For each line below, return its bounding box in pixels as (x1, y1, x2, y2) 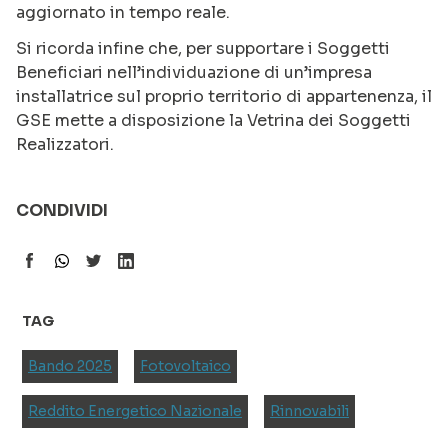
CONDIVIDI (16, 199, 108, 221)
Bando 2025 (28, 356, 112, 375)
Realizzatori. (16, 133, 114, 155)
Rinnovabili (270, 401, 349, 420)
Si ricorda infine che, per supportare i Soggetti (16, 37, 390, 59)
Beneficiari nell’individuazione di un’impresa (16, 61, 372, 83)
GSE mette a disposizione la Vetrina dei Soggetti (16, 109, 411, 131)
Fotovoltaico (140, 356, 231, 375)
